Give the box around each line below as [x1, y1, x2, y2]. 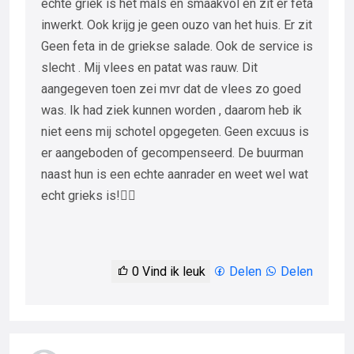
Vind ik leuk [139, 263, 205, 279]
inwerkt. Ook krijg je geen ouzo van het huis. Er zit [41, 17, 312, 32]
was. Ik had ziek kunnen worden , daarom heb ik [41, 102, 302, 118]
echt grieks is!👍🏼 [41, 187, 136, 203]
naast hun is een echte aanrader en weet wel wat [41, 166, 308, 182]
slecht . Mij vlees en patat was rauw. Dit [41, 59, 258, 75]
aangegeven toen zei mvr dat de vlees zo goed [41, 81, 301, 96]
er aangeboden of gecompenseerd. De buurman [41, 145, 303, 160]
